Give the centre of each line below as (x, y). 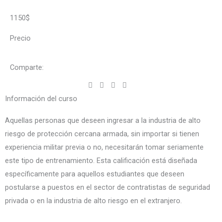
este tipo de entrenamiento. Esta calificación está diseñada (101, 161)
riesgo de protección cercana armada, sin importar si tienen (102, 134)
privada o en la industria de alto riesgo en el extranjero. (93, 201)
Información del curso (41, 99)
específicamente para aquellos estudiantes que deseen (95, 174)
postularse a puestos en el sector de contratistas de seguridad (108, 187)
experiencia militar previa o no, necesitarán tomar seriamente (104, 147)
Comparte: (27, 67)
